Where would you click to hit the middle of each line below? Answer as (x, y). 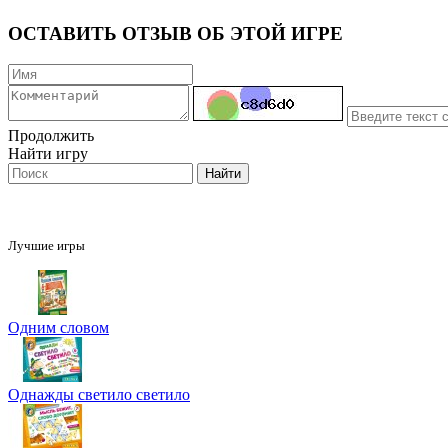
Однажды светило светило (99, 394)
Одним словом (58, 327)
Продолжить (51, 135)
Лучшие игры (46, 245)
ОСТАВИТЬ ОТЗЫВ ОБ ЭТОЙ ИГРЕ (175, 34)
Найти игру (48, 153)
